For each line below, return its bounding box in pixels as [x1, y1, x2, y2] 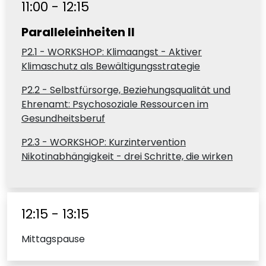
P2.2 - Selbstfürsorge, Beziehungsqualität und [21, 83, 230, 97]
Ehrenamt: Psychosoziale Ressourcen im [21, 97, 208, 112]
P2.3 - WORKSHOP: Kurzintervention [21, 135, 186, 150]
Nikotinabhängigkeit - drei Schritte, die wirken [21, 150, 233, 164]
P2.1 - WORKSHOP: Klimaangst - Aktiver [21, 45, 202, 59]
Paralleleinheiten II [21, 24, 135, 41]
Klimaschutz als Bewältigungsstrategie [21, 59, 200, 74]
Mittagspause [21, 232, 85, 246]
